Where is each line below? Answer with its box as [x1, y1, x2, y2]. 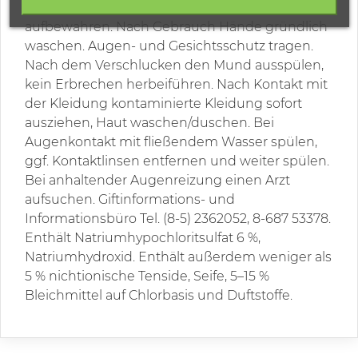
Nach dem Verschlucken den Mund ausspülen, [25, 58, 324, 74]
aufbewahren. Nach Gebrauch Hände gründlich [25, 19, 328, 35]
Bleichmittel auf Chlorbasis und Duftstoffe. [25, 288, 292, 304]
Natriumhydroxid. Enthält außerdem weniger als [25, 249, 332, 265]
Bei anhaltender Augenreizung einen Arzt [25, 173, 290, 189]
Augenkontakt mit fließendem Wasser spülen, [25, 134, 317, 150]
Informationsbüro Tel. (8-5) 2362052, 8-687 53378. [25, 211, 331, 227]
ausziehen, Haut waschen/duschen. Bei [25, 115, 274, 131]
